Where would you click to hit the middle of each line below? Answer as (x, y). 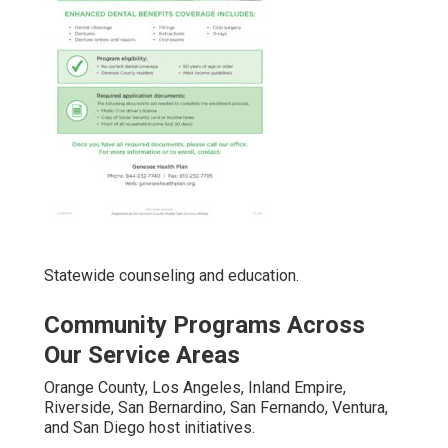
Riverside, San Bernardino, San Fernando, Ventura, (216, 407)
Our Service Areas (142, 354)
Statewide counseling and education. (171, 275)
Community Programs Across (204, 324)
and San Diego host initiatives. (149, 427)
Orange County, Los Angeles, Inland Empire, (195, 387)
